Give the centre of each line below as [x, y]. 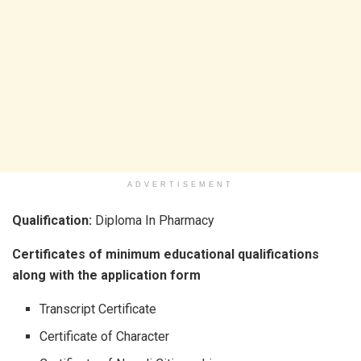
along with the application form [106, 276]
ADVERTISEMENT [180, 185]
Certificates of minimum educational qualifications [166, 255]
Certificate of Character [105, 337]
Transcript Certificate [98, 309]
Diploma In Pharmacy [153, 221]
